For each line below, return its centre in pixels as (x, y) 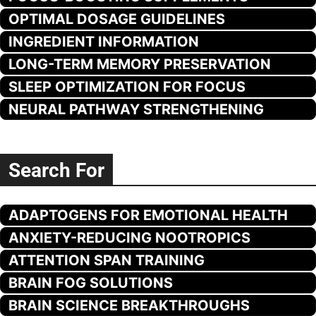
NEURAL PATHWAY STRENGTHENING (136, 109)
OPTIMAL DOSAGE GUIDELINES (117, 19)
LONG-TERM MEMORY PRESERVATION (140, 64)
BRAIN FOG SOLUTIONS (91, 282)
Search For (56, 170)
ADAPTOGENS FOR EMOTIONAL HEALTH (148, 215)
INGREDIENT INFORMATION (104, 41)
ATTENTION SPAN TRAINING (107, 260)
